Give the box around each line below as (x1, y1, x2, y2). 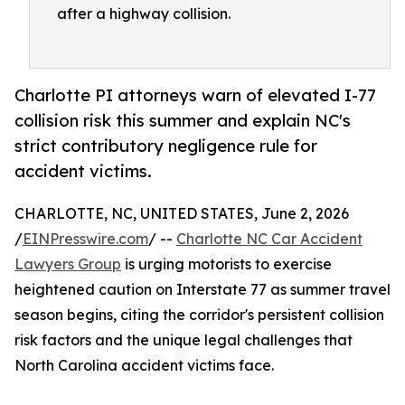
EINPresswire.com (23, 230, 148, 249)
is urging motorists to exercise (121, 255, 332, 274)
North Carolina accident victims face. (14, 356, 274, 375)
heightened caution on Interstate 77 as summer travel (14, 280, 391, 299)
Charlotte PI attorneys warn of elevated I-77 (14, 85, 376, 106)
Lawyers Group (14, 255, 121, 274)
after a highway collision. (57, 5, 231, 23)
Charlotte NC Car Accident (176, 230, 363, 249)
